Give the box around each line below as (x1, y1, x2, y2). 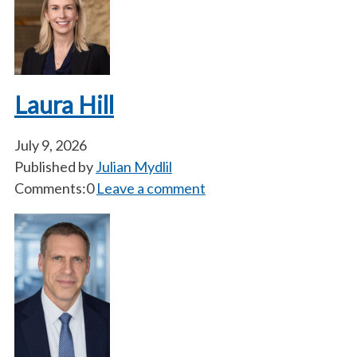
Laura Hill (14, 90, 114, 119)
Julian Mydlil (96, 158, 172, 175)
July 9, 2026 (14, 136, 87, 154)
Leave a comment (96, 179, 206, 197)
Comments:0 (14, 179, 94, 197)
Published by (14, 158, 96, 175)
